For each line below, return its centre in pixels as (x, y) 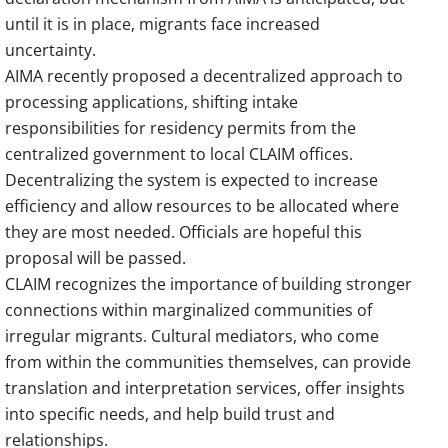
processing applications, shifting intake (151, 101)
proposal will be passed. (95, 257)
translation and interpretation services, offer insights (205, 387)
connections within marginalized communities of (188, 309)
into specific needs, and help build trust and (170, 413)
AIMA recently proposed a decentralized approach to (204, 75)
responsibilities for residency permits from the (180, 127)
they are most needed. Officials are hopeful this (183, 231)
